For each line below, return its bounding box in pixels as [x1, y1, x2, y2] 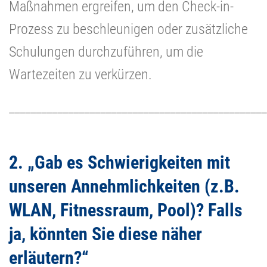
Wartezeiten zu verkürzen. [9, 66, 152, 83]
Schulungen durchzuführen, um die [9, 43, 203, 60]
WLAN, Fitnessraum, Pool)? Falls [9, 199, 243, 221]
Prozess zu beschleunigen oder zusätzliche [9, 20, 248, 38]
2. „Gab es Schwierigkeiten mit [9, 151, 230, 173]
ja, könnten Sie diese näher [9, 223, 202, 244]
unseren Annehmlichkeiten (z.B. [9, 175, 240, 197]
